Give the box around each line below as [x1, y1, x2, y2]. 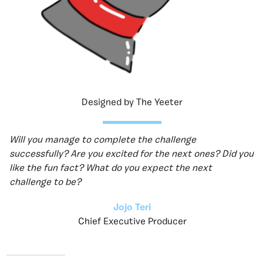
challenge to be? [9, 177, 81, 187]
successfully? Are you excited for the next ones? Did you [9, 149, 254, 159]
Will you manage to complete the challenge [9, 135, 196, 145]
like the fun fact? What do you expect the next [9, 163, 212, 173]
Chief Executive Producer [77, 217, 187, 227]
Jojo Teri [113, 203, 151, 213]
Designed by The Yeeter [82, 97, 183, 107]
